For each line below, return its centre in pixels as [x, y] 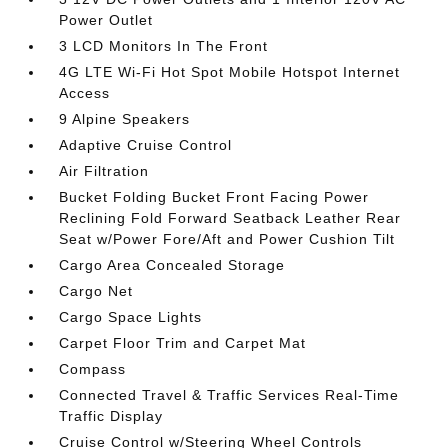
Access [85, 93]
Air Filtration [104, 171]
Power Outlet [106, 20]
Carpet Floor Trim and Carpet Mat [183, 343]
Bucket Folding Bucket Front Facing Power [214, 197]
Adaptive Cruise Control [146, 145]
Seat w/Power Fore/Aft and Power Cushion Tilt [227, 239]
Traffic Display [111, 416]
